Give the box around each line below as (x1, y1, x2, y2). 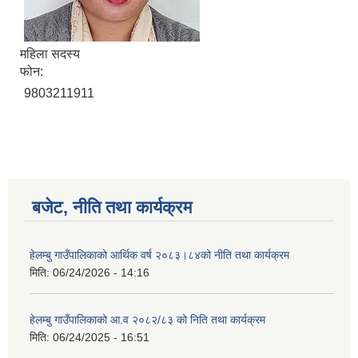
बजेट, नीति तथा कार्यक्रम (32, 197, 192, 218)
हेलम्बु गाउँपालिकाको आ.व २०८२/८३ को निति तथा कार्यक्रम (30, 313, 265, 327)
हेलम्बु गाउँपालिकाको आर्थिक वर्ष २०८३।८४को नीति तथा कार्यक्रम (30, 249, 289, 262)
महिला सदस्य (20, 47, 80, 62)
